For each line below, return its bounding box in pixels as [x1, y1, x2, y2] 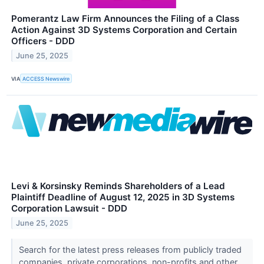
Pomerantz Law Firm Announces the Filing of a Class [11, 13, 239, 25]
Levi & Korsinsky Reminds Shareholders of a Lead [11, 180, 225, 192]
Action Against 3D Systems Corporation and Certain [11, 24, 237, 36]
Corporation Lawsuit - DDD [11, 203, 127, 214]
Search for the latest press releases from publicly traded [18, 245, 242, 255]
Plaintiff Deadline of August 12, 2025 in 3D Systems [11, 192, 235, 203]
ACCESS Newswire [22, 75, 70, 82]
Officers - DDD [11, 35, 75, 47]
